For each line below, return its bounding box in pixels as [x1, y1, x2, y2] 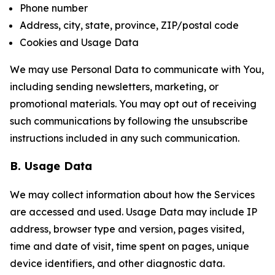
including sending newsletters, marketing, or [10, 80, 219, 93]
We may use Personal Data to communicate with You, [10, 63, 264, 76]
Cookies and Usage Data [20, 36, 139, 48]
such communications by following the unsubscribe [10, 115, 248, 127]
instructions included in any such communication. [10, 132, 239, 144]
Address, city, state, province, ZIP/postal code [20, 19, 239, 31]
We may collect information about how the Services [10, 188, 255, 201]
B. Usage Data [10, 159, 92, 173]
